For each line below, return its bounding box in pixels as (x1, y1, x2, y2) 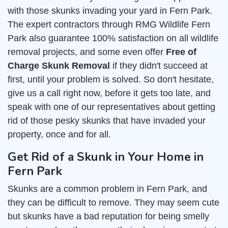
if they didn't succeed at (110, 61, 208, 71)
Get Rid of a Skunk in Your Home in (8, 149, 204, 165)
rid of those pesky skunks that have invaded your (8, 116, 206, 126)
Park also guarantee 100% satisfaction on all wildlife (8, 33, 218, 44)
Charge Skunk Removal (8, 61, 110, 71)
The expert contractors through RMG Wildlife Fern (8, 19, 210, 30)
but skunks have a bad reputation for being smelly (8, 211, 209, 222)
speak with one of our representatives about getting (8, 102, 215, 112)
